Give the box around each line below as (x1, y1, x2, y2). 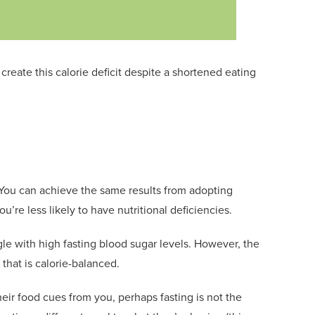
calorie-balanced (35, 255, 117, 271)
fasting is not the (160, 288, 242, 305)
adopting (189, 181, 233, 198)
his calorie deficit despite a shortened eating (39, 63, 256, 80)
